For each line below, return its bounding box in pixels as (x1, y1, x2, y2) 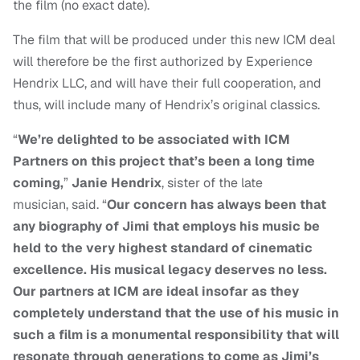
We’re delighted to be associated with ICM (18, 131, 290, 149)
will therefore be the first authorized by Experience (13, 53, 313, 71)
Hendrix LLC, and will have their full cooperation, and (13, 75, 321, 92)
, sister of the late (162, 174, 263, 192)
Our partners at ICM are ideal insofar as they (13, 283, 299, 301)
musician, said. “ (13, 196, 107, 214)
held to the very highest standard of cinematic (13, 239, 313, 257)
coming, (13, 174, 63, 192)
